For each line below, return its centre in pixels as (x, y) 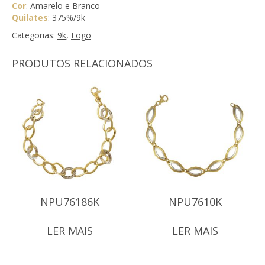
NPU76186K (70, 202)
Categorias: (35, 35)
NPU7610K (195, 202)
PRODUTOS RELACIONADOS (82, 64)
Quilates (30, 18)
